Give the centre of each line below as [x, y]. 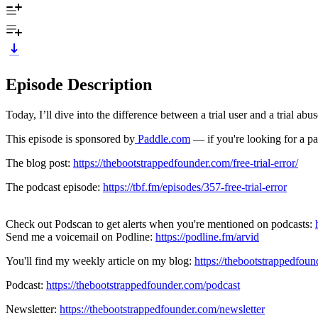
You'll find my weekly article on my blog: [100, 261]
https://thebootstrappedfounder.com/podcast [143, 285]
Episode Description [79, 84]
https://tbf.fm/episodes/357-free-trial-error [195, 187]
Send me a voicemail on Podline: [81, 236]
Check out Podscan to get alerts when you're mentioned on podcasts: [160, 224]
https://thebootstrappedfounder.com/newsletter [162, 309]
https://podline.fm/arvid [207, 236]
